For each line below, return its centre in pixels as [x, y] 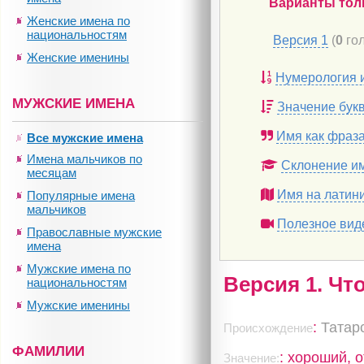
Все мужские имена [85, 138]
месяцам [52, 173]
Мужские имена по [79, 269]
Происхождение [269, 328]
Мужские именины [78, 305]
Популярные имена [81, 195]
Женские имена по [78, 21]
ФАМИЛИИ [48, 351]
